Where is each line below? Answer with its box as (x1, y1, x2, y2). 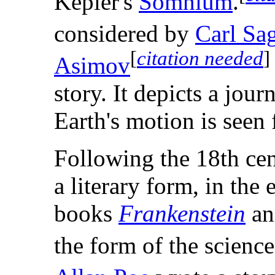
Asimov (54, 52, 130, 79)
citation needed (137, 47, 263, 70)
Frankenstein (118, 200, 246, 227)
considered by (54, 20, 195, 47)
